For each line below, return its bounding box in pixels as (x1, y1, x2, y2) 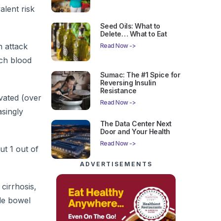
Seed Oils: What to (100, 22, 160, 31)
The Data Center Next (100, 119, 172, 128)
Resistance (100, 86, 137, 95)
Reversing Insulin (100, 78, 156, 87)
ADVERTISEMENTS (79, 160, 152, 168)
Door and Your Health (100, 127, 170, 136)
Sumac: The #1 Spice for (100, 71, 181, 79)
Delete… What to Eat (100, 30, 167, 38)
